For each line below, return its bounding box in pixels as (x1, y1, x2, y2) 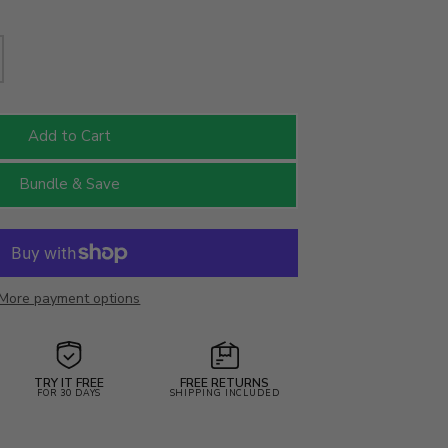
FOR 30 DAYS (37, 386, 102, 399)
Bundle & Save (18, 174, 120, 195)
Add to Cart (27, 126, 111, 147)
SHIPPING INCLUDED (169, 386, 280, 399)
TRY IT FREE (34, 374, 105, 391)
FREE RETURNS (180, 374, 270, 391)
